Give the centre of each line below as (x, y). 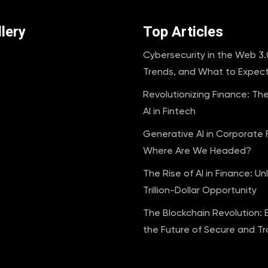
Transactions (172, 246)
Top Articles (183, 32)
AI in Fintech (169, 111)
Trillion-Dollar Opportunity (200, 190)
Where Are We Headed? (197, 150)
